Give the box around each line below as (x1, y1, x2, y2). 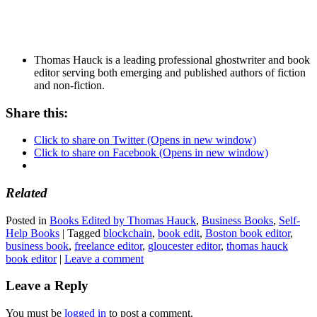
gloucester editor (148, 239, 221, 252)
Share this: (6, 105, 68, 120)
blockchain (103, 226, 152, 239)
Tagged (67, 226, 100, 239)
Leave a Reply (6, 278, 88, 294)
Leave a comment (64, 252, 144, 265)
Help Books (6, 226, 59, 239)
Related (6, 185, 47, 200)
